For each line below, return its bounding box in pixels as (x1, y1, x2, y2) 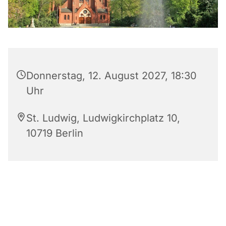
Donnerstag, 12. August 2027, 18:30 (26, 69, 197, 82)
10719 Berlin (26, 127, 83, 139)
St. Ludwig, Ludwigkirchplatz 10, (26, 111, 180, 124)
